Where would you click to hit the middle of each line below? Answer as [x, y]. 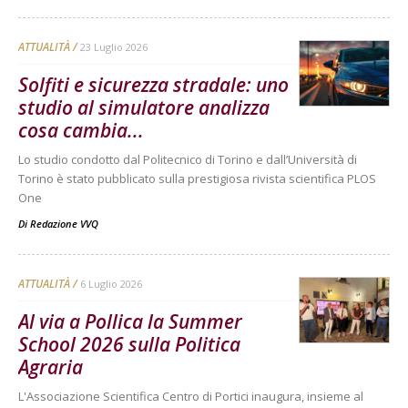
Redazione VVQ [64, 224]
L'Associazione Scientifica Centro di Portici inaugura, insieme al [191, 397]
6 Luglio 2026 [111, 284]
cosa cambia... [81, 131]
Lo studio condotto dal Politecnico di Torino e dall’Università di [188, 160]
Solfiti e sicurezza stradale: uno [153, 85]
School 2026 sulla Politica [129, 345]
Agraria [51, 367]
